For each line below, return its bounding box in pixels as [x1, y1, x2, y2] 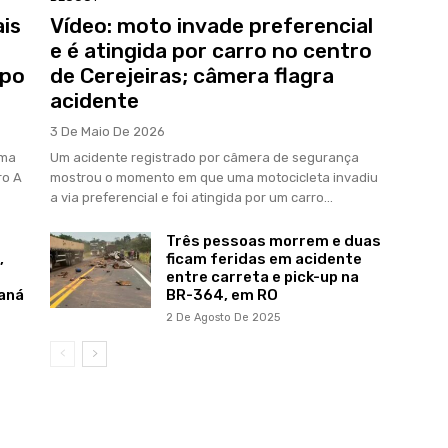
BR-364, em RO [165, 286, 278, 305]
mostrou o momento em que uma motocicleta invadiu [50, 170, 378, 186]
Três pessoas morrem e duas [165, 232, 381, 251]
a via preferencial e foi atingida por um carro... [50, 190, 333, 206]
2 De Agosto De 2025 [165, 311, 280, 325]
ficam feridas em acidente [165, 250, 362, 269]
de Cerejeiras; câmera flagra [50, 63, 334, 89]
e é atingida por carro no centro [50, 38, 372, 64]
